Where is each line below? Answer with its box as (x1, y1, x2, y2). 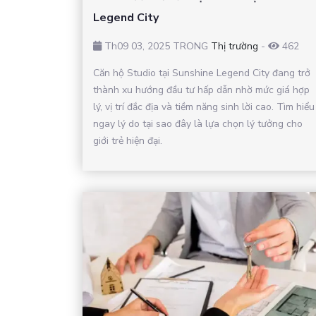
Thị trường (211, 39, 258, 53)
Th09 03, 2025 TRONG (102, 39, 211, 53)
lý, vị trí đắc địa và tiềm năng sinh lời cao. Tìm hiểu (93, 99, 315, 114)
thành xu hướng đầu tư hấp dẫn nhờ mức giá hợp (93, 83, 310, 97)
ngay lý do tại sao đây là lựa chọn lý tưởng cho (93, 116, 303, 130)
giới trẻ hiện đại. (93, 133, 162, 147)
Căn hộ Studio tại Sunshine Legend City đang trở (93, 66, 310, 80)
